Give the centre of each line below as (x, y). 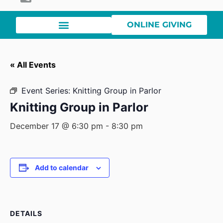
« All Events (33, 65)
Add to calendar (61, 168)
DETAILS (26, 214)
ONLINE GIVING (159, 25)
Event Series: (47, 91)
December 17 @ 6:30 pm (56, 126)
